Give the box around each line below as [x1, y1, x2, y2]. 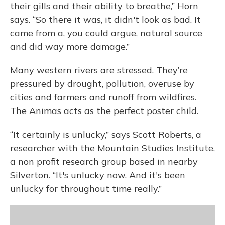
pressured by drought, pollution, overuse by [10, 78, 194, 89]
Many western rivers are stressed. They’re [10, 64, 188, 76]
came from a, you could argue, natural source [10, 27, 202, 39]
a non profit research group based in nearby [10, 156, 198, 167]
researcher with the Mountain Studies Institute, [10, 142, 215, 154]
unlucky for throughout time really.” [10, 183, 162, 194]
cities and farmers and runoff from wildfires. [10, 91, 196, 103]
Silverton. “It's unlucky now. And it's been [10, 169, 185, 181]
